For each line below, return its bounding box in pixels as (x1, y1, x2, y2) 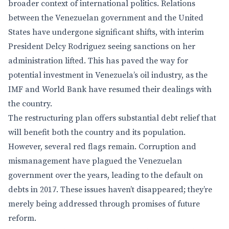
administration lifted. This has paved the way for (8, 56, 188, 66)
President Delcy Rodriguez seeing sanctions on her (8, 41, 195, 52)
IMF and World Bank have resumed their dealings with (8, 84, 212, 95)
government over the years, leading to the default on (8, 170, 203, 180)
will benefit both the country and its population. (8, 127, 186, 138)
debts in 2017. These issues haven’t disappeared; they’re (8, 185, 212, 195)
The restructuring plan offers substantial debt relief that (8, 113, 216, 123)
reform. (8, 213, 36, 223)
